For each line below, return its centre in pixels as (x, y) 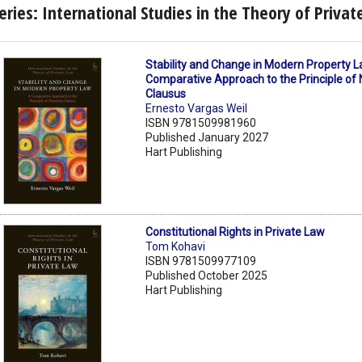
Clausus (166, 94)
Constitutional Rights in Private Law (236, 232)
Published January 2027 (207, 138)
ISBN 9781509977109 (201, 261)
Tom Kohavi (176, 247)
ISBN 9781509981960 (201, 123)
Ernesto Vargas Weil (197, 109)
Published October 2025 (207, 276)
